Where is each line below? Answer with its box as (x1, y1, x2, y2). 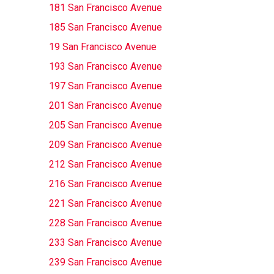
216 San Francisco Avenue (48, 178, 162, 190)
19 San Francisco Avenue (48, 41, 157, 53)
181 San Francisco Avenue (48, 2, 162, 13)
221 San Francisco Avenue (48, 198, 162, 209)
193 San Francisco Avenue (48, 61, 162, 72)
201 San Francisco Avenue (48, 100, 162, 111)
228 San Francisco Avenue (48, 217, 162, 229)
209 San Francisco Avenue (48, 139, 162, 150)
